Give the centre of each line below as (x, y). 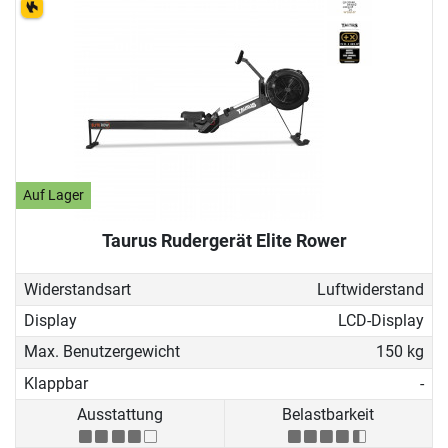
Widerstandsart (77, 289)
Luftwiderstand (370, 289)
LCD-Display (380, 321)
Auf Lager (54, 196)
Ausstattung (119, 415)
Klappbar (56, 383)
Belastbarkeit (328, 415)
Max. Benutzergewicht (102, 352)
